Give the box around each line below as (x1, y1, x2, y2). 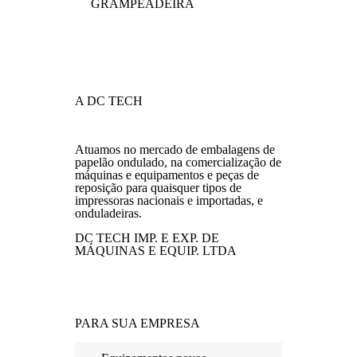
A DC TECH (75, 94, 143, 108)
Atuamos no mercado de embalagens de (75, 143, 275, 156)
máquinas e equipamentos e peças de (75, 168, 259, 182)
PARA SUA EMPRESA (75, 316, 200, 330)
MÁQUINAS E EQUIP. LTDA (75, 244, 237, 257)
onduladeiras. (75, 206, 142, 220)
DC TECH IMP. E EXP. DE (75, 231, 219, 245)
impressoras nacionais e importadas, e (75, 194, 263, 207)
